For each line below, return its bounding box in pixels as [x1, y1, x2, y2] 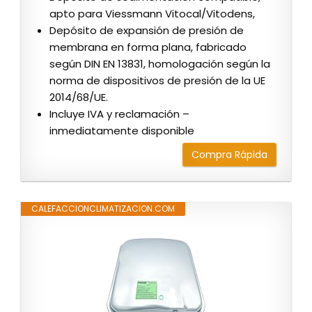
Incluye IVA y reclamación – [49, 107, 189, 122]
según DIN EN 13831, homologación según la [49, 56, 270, 72]
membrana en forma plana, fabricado [49, 40, 247, 55]
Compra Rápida [192, 148, 267, 162]
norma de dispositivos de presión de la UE [49, 73, 265, 88]
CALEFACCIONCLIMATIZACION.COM [31, 203, 175, 215]
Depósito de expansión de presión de [49, 23, 244, 38]
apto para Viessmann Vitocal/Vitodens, [49, 6, 255, 22]
